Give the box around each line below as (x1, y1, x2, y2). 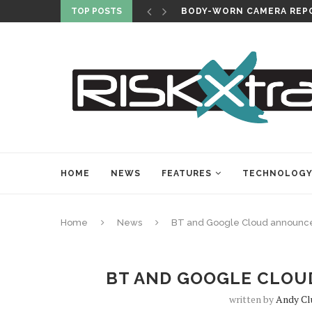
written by (228, 292, 276, 306)
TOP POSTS (71, 6, 122, 16)
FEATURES (162, 169, 212, 178)
